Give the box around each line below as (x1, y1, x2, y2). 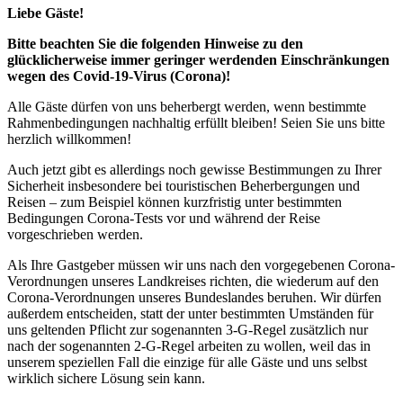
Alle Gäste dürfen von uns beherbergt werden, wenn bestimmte (7, 99, 366, 114)
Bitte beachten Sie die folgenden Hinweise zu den (7, 36, 303, 51)
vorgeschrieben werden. (7, 227, 143, 242)
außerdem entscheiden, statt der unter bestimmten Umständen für (7, 306, 373, 321)
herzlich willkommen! (7, 131, 131, 147)
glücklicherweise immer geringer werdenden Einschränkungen (7, 52, 390, 67)
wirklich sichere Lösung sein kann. (7, 371, 205, 386)
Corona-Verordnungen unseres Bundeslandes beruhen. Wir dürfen (7, 290, 381, 305)
